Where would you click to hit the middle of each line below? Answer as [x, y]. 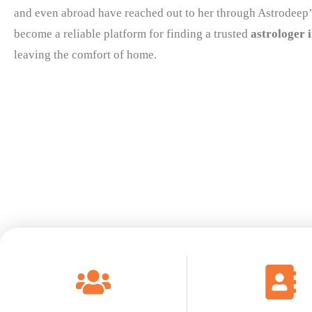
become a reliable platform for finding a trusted [132, 33]
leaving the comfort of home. [85, 54]
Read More [55, 130]
